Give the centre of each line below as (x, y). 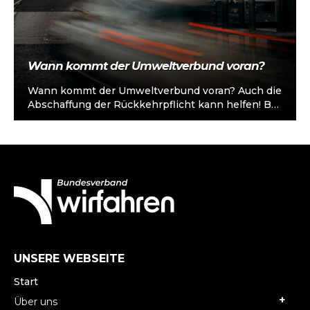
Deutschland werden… (84, 133)
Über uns (36, 302)
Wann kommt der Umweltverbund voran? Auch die (155, 91)
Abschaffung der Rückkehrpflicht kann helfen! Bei (154, 105)
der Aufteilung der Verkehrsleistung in (124, 119)
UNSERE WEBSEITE (69, 259)
